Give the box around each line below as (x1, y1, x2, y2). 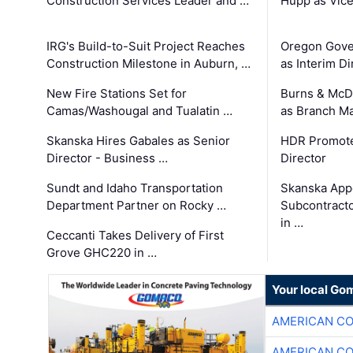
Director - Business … (46, 150, 169, 166)
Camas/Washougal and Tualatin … (46, 103, 233, 119)
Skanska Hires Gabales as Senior (46, 133, 231, 149)
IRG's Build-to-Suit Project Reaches (46, 39, 246, 54)
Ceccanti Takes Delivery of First (46, 228, 225, 243)
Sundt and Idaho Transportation (46, 180, 224, 196)
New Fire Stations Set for (46, 86, 188, 102)
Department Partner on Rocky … (46, 198, 227, 214)
